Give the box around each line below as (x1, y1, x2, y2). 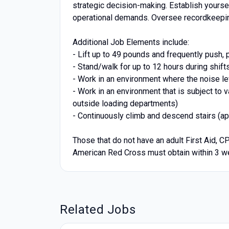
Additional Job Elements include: (73, 37, 189, 47)
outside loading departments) (73, 99, 178, 108)
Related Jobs (60, 202, 136, 217)
